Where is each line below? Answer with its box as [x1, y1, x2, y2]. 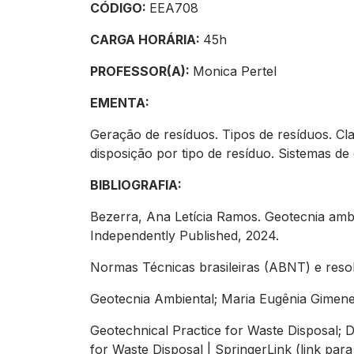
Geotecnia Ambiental [90, 291, 214, 307]
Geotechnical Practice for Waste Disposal [90, 322, 338, 338]
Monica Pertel [193, 63, 281, 79]
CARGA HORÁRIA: [90, 32, 203, 47]
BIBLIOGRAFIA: [90, 177, 185, 193]
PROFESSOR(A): [90, 63, 193, 79]
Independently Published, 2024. [90, 228, 283, 243]
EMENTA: [90, 95, 153, 111]
